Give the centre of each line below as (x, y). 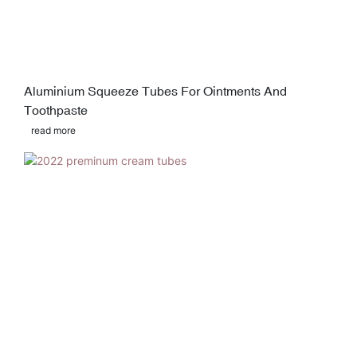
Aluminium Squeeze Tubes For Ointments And (155, 91)
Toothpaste (56, 110)
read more (53, 130)
